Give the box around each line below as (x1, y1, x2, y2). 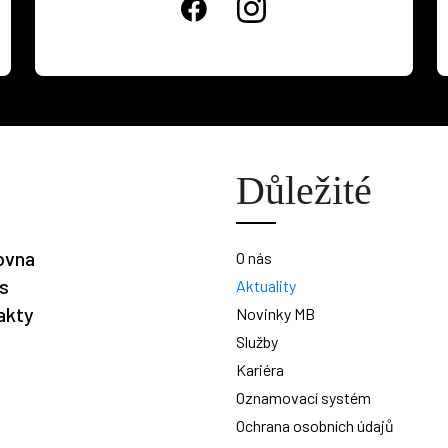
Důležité (235, 168, 372, 213)
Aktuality (235, 276, 296, 295)
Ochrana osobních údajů (235, 416, 394, 435)
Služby (235, 332, 278, 351)
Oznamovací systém (235, 388, 371, 407)
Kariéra (235, 360, 284, 379)
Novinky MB (235, 304, 315, 323)
